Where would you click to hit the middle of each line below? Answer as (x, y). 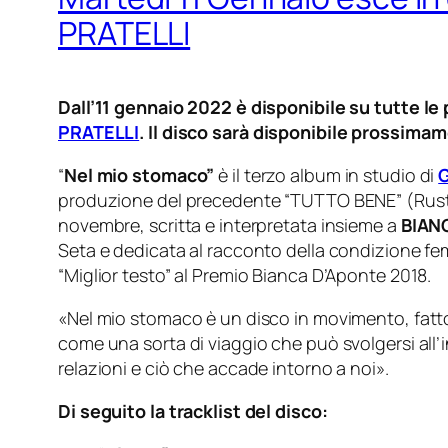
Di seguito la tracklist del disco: (193, 411)
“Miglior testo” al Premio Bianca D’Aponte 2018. (245, 275)
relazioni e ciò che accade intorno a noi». (223, 368)
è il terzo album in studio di (326, 175)
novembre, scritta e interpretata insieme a (229, 225)
